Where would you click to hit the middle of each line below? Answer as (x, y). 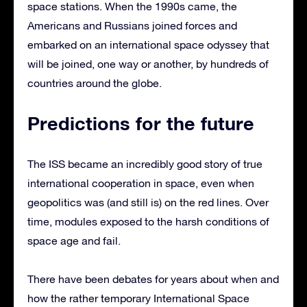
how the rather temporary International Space (138, 298)
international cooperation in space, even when (141, 183)
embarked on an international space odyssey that (148, 44)
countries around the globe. (95, 83)
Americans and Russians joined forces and (132, 25)
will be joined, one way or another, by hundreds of (148, 63)
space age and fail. (74, 240)
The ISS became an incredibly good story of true (145, 163)
